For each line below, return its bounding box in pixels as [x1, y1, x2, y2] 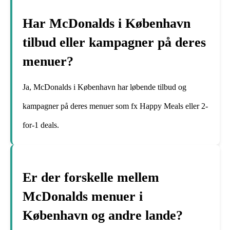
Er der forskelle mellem [23, 170, 159, 185]
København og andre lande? [23, 208, 183, 223]
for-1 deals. [23, 120, 59, 129]
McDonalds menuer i [23, 189, 143, 204]
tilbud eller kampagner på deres [23, 34, 206, 50]
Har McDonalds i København [23, 15, 190, 31]
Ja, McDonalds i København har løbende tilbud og [23, 82, 186, 91]
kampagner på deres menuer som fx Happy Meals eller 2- [23, 101, 208, 110]
